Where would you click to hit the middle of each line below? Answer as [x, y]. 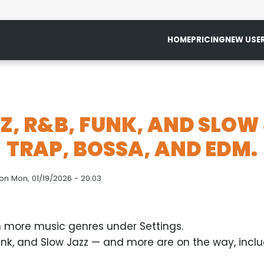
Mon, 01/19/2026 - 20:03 [56, 178]
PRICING [208, 40]
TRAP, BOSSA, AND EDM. [132, 149]
